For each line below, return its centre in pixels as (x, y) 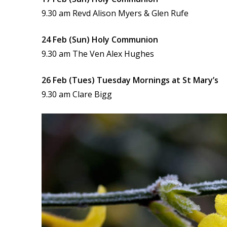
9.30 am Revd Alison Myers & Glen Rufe (115, 13)
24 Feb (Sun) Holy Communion (100, 40)
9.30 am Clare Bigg (77, 94)
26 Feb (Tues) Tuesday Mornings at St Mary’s (130, 80)
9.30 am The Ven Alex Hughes (98, 54)
